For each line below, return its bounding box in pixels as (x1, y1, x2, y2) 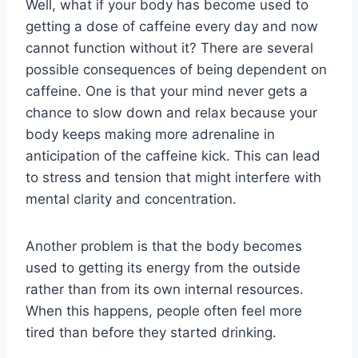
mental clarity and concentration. (26, 190, 237, 207)
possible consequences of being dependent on (26, 61, 327, 78)
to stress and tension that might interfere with (26, 169, 321, 185)
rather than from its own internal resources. (26, 280, 304, 297)
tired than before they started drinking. (26, 324, 276, 340)
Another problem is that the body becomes (26, 237, 302, 254)
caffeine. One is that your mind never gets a (26, 82, 308, 99)
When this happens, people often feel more (26, 302, 302, 319)
